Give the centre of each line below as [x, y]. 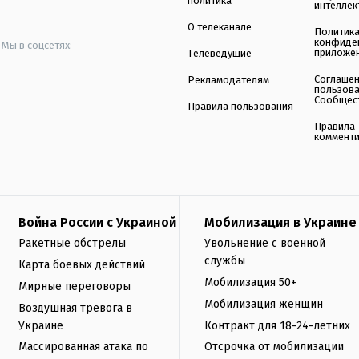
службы [225, 261]
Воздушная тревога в [75, 308]
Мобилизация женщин [264, 304]
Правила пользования [240, 107]
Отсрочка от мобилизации [274, 347]
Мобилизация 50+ [250, 282]
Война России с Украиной [97, 223]
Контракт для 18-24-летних [277, 325]
